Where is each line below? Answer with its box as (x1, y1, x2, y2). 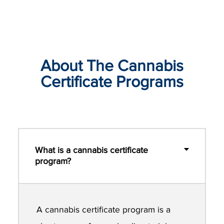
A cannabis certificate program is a (36, 204, 171, 215)
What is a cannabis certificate (35, 144, 148, 155)
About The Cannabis (40, 56, 183, 76)
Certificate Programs (40, 72, 183, 92)
